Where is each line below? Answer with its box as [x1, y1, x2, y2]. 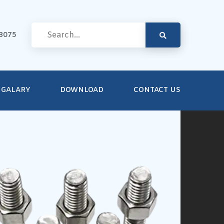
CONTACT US [133, 85, 180, 95]
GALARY [1, 85, 30, 95]
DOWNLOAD [60, 85, 103, 95]
